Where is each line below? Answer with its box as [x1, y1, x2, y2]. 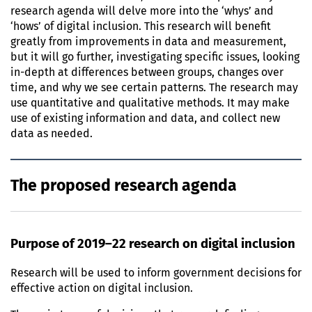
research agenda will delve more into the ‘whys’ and [10, 6, 274, 17]
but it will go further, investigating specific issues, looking [10, 52, 299, 63]
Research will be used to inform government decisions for [10, 267, 302, 279]
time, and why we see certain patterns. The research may [10, 82, 298, 94]
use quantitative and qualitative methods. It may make [10, 97, 290, 109]
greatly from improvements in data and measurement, [10, 36, 286, 48]
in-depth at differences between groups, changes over [10, 67, 283, 79]
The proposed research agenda [10, 178, 237, 195]
